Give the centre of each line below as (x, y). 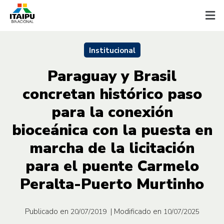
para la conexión (112, 112)
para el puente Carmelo (112, 166)
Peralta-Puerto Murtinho (112, 184)
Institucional (112, 50)
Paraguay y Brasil (112, 76)
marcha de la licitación (112, 148)
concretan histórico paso (112, 94)
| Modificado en (136, 211)
